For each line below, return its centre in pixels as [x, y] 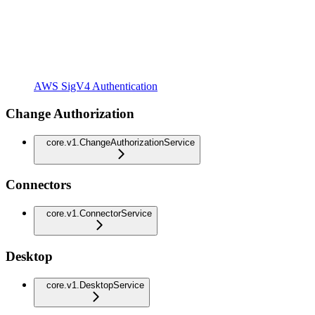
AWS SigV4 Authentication [96, 86]
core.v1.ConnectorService [99, 214]
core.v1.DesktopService [95, 285]
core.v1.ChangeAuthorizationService [121, 142]
